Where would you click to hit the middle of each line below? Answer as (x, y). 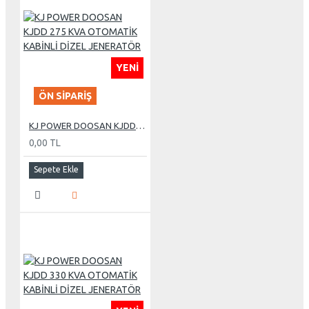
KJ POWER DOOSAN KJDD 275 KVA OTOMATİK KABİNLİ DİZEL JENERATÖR (140, 125)
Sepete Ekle (56, 169)
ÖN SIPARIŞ (65, 96)
